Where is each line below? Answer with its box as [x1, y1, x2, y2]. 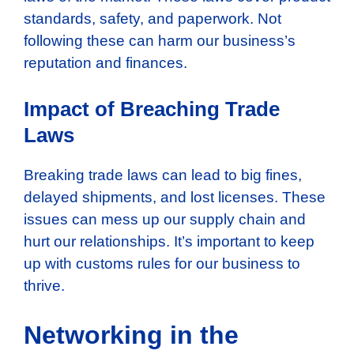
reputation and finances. [24, 54, 187, 71]
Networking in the [24, 320, 239, 349]
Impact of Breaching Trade [24, 97, 280, 122]
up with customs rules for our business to [24, 255, 300, 273]
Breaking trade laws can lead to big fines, [24, 167, 302, 184]
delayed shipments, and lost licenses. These [24, 189, 326, 206]
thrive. [24, 277, 65, 295]
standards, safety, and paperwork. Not [24, 9, 281, 27]
